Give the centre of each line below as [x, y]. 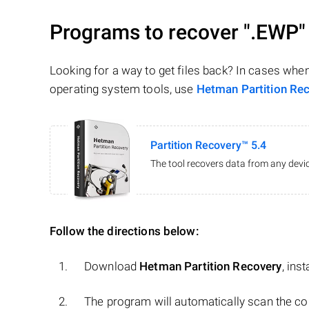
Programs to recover [147, 32]
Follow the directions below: [124, 231]
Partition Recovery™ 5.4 [208, 146]
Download [112, 267]
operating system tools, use [123, 89]
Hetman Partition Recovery [211, 267]
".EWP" [275, 32]
